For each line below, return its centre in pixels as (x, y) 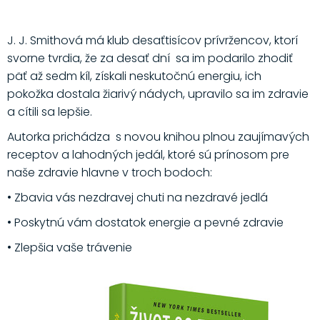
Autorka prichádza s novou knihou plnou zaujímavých (158, 137)
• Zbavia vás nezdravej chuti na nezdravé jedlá (137, 198)
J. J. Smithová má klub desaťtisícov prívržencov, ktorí (152, 41)
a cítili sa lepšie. (49, 112)
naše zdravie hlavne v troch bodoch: (109, 173)
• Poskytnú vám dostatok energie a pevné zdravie (145, 223)
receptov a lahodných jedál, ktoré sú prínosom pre (148, 155)
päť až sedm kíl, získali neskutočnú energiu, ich (134, 76)
